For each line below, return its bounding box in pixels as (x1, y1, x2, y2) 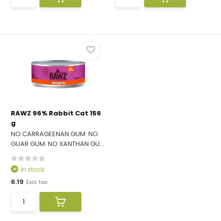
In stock (21, 165, 45, 174)
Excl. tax (26, 178, 48, 186)
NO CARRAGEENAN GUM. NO (11, 129, 99, 139)
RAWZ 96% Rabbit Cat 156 (11, 109, 102, 118)
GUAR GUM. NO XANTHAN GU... (11, 139, 105, 148)
